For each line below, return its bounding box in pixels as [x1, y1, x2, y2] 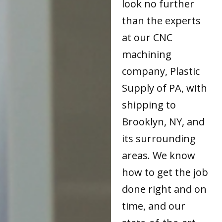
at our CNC [122, 30, 173, 44]
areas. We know [122, 148, 196, 162]
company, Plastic [122, 64, 200, 78]
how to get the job [122, 165, 209, 179]
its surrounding [122, 131, 196, 145]
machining [122, 47, 172, 61]
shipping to [122, 98, 176, 111]
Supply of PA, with [122, 81, 208, 95]
